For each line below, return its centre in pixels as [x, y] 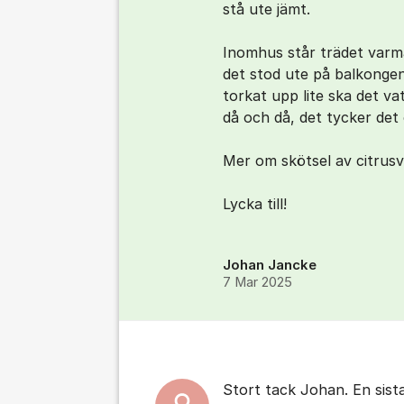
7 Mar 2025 [257, 282]
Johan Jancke [270, 265]
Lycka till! [255, 204]
